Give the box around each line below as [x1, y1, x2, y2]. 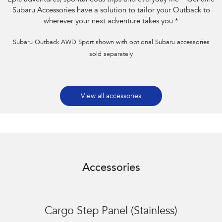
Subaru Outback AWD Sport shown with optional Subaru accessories [12, 40, 210, 46]
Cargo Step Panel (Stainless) [45, 206, 177, 218]
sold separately [89, 52, 133, 58]
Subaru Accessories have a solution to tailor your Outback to [12, 7, 210, 15]
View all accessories [81, 93, 141, 101]
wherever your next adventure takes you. [44, 18, 175, 26]
